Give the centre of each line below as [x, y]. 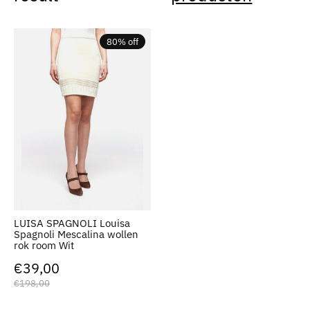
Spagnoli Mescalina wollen [76, 235]
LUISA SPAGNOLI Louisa [72, 224]
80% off [122, 42]
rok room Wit [44, 246]
